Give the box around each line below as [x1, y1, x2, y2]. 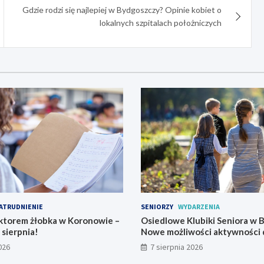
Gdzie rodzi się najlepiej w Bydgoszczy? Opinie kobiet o [22, 4, 222, 15]
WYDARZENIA [178, 202, 220, 212]
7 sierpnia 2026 [150, 242, 203, 253]
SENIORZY [141, 202, 173, 212]
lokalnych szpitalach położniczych [100, 17, 222, 28]
